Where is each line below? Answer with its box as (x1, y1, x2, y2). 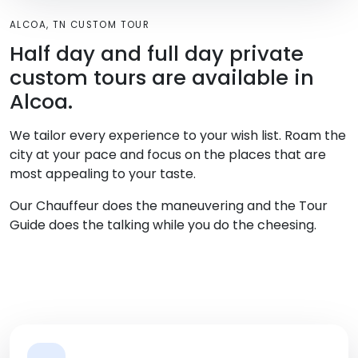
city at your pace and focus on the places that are (10, 145, 326, 165)
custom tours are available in (10, 63, 314, 93)
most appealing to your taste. (10, 165, 196, 184)
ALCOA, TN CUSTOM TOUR (10, 18, 150, 32)
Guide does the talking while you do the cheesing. (10, 216, 316, 235)
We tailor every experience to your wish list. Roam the (10, 126, 346, 145)
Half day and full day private (10, 39, 304, 69)
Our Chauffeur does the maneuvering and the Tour (10, 197, 328, 216)
